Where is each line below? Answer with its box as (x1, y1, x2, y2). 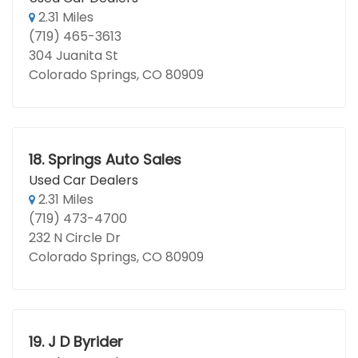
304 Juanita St (29, 46, 118, 65)
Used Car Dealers (29, 171, 138, 189)
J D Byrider (47, 332, 123, 352)
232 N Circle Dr (29, 229, 121, 247)
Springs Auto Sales (47, 149, 181, 169)
